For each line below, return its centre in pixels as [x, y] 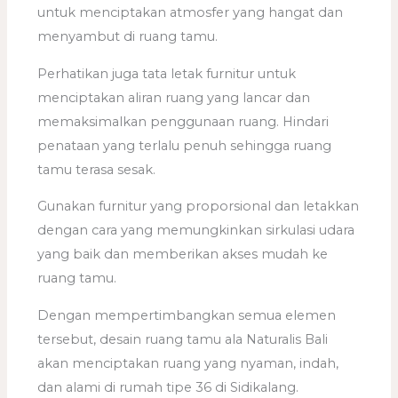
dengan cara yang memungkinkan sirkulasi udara [196, 231]
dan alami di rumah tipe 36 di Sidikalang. [168, 388]
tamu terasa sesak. [97, 169]
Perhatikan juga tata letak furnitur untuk [167, 73]
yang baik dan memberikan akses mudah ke [183, 255]
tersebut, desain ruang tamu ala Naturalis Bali [183, 340]
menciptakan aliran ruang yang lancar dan [174, 97]
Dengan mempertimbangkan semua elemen [187, 316]
